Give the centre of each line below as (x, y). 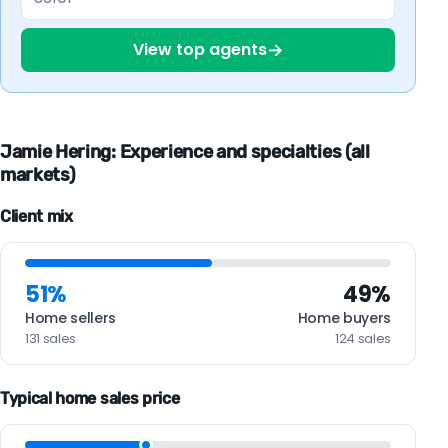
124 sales (362, 339)
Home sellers (71, 318)
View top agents (199, 50)
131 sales (51, 339)
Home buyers (344, 318)
